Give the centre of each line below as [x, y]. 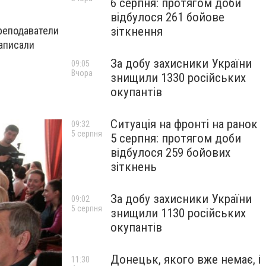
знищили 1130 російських [178, 213]
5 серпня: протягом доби [176, 138]
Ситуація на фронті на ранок [184, 124]
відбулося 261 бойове [167, 17]
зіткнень [134, 167]
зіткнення [137, 31]
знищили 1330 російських [178, 78]
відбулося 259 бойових [170, 153]
